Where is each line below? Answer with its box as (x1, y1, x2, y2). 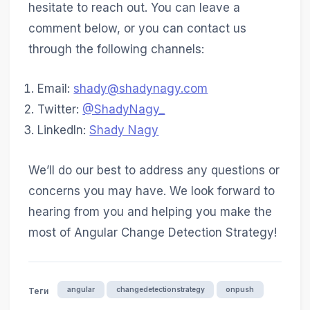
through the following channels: (28, 42, 204, 57)
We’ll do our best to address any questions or (28, 163, 280, 177)
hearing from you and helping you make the (28, 204, 272, 219)
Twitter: (37, 102, 83, 117)
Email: (37, 82, 74, 96)
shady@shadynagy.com (73, 82, 208, 96)
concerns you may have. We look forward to (28, 183, 275, 198)
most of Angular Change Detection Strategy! (28, 225, 277, 239)
